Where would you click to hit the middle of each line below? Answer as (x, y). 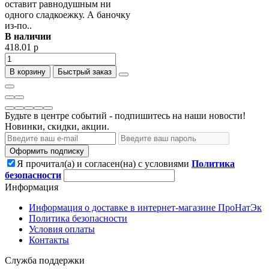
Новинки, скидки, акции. (57, 126)
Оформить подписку (47, 151)
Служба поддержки (45, 260)
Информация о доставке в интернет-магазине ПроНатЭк (145, 207)
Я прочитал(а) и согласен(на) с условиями (104, 164)
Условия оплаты (62, 229)
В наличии (28, 36)
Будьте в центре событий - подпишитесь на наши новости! (125, 116)
